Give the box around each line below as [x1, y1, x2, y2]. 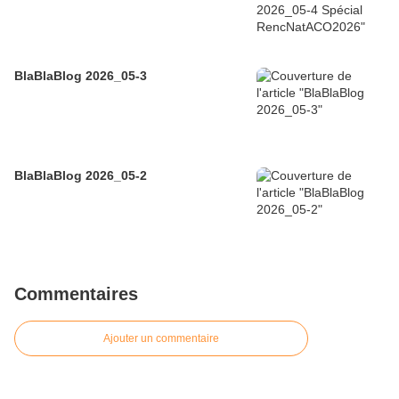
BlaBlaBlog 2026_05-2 [14, 168, 147, 183]
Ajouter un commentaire [103, 332, 219, 346]
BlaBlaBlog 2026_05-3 [14, 69, 147, 84]
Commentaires [14, 284, 138, 305]
